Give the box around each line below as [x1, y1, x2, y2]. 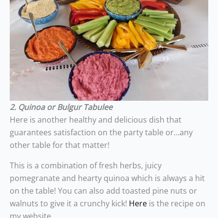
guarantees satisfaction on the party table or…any [10, 127, 193, 138]
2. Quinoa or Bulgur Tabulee [10, 102, 112, 112]
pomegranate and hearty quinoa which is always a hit [10, 173, 205, 183]
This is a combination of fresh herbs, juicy [10, 160, 162, 171]
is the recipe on [147, 198, 205, 209]
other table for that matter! [10, 140, 109, 150]
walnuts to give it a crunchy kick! [10, 198, 129, 209]
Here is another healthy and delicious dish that [10, 114, 182, 125]
